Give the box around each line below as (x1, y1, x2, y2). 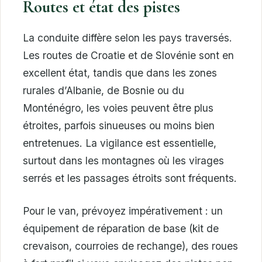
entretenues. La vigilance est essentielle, (23, 136, 216, 149)
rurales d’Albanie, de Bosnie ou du (23, 84, 184, 96)
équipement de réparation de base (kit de (23, 222, 219, 235)
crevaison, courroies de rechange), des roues (23, 239, 238, 252)
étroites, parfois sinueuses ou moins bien (23, 119, 215, 132)
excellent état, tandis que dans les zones (23, 66, 217, 79)
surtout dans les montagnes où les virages (23, 154, 224, 167)
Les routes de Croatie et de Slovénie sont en (23, 49, 234, 61)
